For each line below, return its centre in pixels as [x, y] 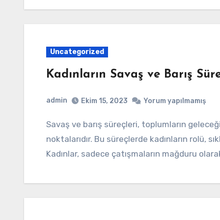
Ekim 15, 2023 [104, 101]
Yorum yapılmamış [175, 101]
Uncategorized [77, 52]
